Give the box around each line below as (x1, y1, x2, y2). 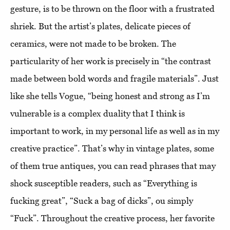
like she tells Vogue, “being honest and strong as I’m (10, 90, 210, 101)
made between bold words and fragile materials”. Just (10, 73, 219, 84)
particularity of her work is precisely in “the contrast (10, 55, 211, 66)
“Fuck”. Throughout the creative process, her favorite (10, 213, 215, 223)
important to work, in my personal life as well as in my (10, 125, 219, 136)
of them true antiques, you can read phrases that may (10, 160, 216, 171)
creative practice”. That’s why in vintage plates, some (10, 143, 214, 154)
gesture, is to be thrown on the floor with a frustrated (10, 3, 215, 14)
